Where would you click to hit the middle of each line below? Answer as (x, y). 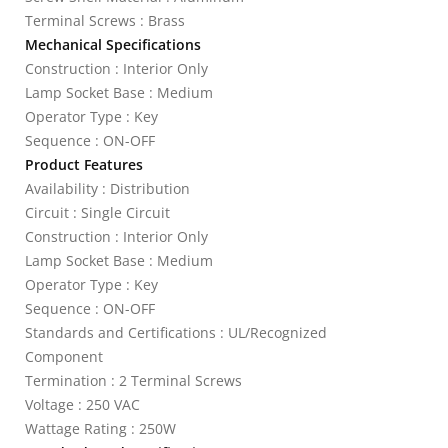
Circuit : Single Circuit (97, 212)
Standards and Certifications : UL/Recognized (176, 332)
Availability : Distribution (107, 188)
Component (64, 356)
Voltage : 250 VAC (82, 404)
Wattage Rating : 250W (100, 428)
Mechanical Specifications (113, 44)
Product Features (84, 164)
